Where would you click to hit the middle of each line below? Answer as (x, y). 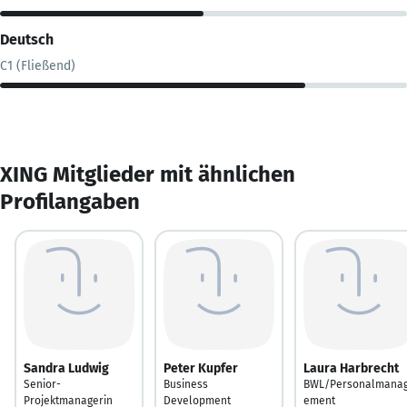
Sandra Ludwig (66, 368)
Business (186, 384)
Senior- (42, 384)
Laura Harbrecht (351, 368)
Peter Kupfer (201, 368)
